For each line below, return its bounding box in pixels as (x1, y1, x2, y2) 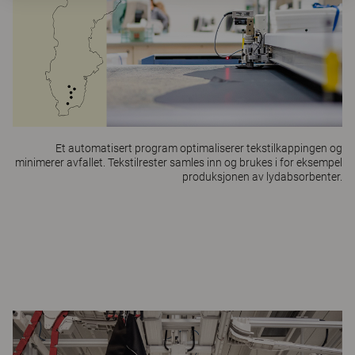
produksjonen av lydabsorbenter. (182, 170, 342, 183)
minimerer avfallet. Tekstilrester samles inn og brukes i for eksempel (15, 155, 342, 169)
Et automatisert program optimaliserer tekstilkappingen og (55, 141, 342, 155)
